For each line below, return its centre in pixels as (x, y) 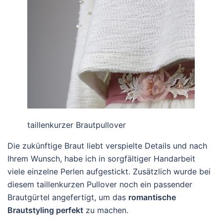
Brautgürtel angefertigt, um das (68, 197)
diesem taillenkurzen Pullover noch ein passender (100, 184)
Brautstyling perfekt (45, 210)
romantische (152, 197)
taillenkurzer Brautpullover (77, 125)
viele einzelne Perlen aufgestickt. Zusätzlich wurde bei (109, 171)
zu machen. (106, 210)
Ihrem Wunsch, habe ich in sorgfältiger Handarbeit (101, 159)
